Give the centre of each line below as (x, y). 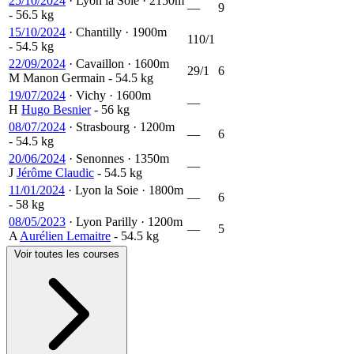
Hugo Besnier (56, 109)
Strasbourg (103, 126)
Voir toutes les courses (67, 254)
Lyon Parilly (107, 221)
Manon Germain (64, 77)
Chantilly (99, 32)
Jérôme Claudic (55, 172)
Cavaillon (100, 63)
